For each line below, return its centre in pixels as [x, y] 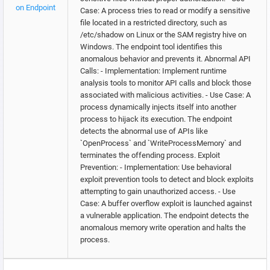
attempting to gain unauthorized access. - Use [158, 192]
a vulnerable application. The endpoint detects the [165, 216]
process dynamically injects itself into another [158, 107]
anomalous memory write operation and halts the [163, 228]
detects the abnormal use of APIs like [144, 131]
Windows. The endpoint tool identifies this [151, 47]
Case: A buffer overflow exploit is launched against [166, 204]
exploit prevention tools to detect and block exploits [167, 180]
